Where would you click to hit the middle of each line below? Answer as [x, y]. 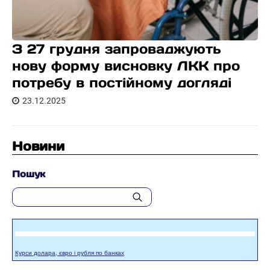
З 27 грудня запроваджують [117, 49]
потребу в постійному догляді [122, 83]
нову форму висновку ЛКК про [126, 66]
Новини [38, 146]
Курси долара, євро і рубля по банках [70, 253]
